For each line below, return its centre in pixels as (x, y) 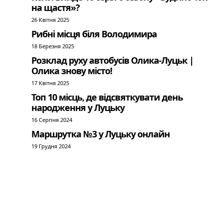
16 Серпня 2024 (52, 120)
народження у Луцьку (78, 108)
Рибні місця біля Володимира (94, 34)
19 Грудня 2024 (51, 146)
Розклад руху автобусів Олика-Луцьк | (113, 60)
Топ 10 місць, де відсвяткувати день (107, 97)
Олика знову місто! (72, 71)
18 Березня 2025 (53, 46)
